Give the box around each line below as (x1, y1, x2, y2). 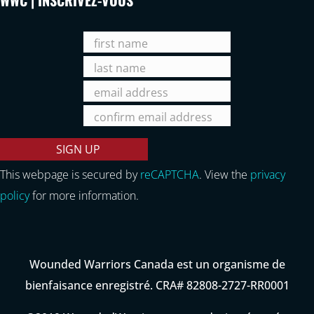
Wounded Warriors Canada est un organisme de (29, 256, 285, 272)
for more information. (29, 187, 139, 203)
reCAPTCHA (140, 166, 199, 182)
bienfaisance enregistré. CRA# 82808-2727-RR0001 (25, 277, 289, 293)
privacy (250, 166, 285, 182)
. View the (199, 166, 250, 182)
